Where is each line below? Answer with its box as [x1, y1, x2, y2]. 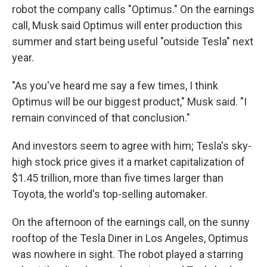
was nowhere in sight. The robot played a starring [12, 248, 243, 260]
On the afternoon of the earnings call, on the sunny [12, 216, 250, 228]
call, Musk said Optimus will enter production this [12, 19, 243, 32]
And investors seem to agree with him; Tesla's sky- [12, 139, 252, 152]
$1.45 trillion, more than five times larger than [12, 172, 223, 184]
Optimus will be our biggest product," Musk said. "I [12, 95, 247, 108]
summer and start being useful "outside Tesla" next [12, 35, 253, 48]
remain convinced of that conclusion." [12, 111, 190, 124]
